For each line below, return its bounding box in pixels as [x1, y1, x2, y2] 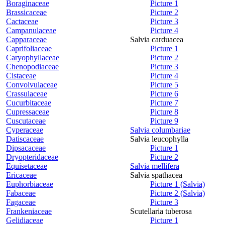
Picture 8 [150, 107, 178, 117]
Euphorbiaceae [6, 180, 53, 189]
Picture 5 [150, 80, 178, 89]
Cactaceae [6, 17, 38, 26]
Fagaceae [6, 198, 36, 207]
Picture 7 [150, 98, 178, 107]
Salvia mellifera [130, 162, 179, 171]
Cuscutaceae [6, 117, 46, 126]
